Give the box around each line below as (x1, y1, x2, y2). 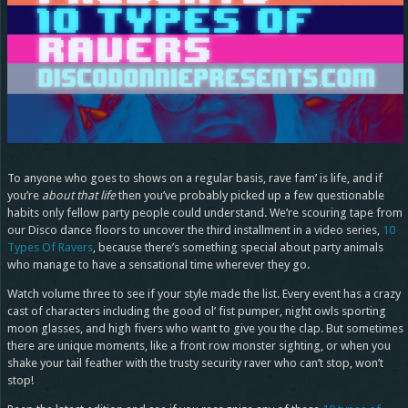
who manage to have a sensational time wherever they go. (6, 258, 310, 272)
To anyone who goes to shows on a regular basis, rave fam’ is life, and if (6, 171, 382, 186)
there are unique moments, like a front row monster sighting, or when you (6, 339, 391, 353)
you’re (6, 189, 42, 203)
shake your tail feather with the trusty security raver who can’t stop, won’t (6, 356, 383, 371)
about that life (41, 189, 116, 203)
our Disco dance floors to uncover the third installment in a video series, (6, 223, 382, 238)
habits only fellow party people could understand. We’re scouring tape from (6, 206, 403, 220)
